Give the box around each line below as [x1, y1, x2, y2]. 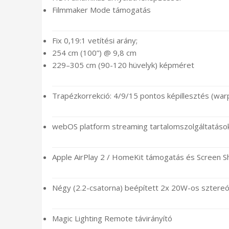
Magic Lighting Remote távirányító [52, 213, 172, 224]
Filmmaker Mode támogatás [52, 5, 151, 15]
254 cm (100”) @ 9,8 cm [52, 48, 136, 58]
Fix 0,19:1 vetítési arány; [52, 35, 138, 46]
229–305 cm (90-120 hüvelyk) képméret [52, 60, 194, 71]
